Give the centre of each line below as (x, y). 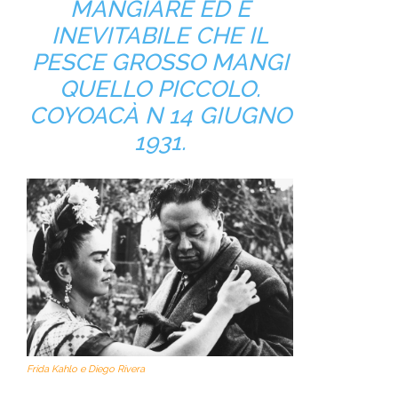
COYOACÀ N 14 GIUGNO (160, 115)
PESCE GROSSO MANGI (160, 62)
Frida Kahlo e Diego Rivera (86, 369)
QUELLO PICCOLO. (160, 88)
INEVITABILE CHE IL (160, 35)
